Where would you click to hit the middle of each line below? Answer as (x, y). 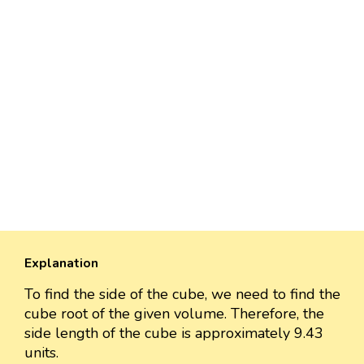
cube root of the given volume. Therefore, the (174, 313)
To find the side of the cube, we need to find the (182, 294)
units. (41, 352)
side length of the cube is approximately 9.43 (174, 333)
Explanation (61, 263)
